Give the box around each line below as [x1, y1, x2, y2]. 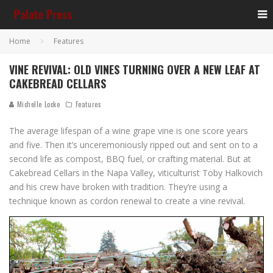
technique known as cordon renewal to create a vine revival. [9, 195, 245, 207]
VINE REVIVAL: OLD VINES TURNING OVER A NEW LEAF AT [9, 62, 260, 77]
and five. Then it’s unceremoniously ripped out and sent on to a [9, 139, 258, 151]
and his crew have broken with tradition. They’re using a [9, 181, 227, 193]
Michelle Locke [15, 99, 60, 109]
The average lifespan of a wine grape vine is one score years [9, 125, 248, 136]
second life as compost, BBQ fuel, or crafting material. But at [9, 153, 251, 165]
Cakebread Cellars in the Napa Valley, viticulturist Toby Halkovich [9, 167, 263, 179]
